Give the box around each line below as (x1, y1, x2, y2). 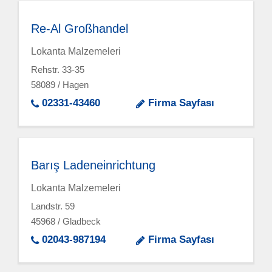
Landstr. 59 (31, 201, 75, 212)
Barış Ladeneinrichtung (31, 158, 156, 172)
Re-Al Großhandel (31, 21, 129, 35)
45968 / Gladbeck (31, 216, 101, 227)
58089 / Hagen (31, 80, 89, 90)
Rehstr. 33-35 (31, 64, 85, 75)
